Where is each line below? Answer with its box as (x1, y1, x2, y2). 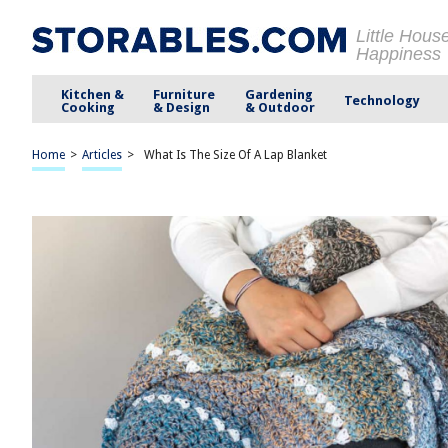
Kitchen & (61, 86, 125, 102)
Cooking (61, 99, 116, 115)
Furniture (153, 86, 216, 102)
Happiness (356, 44, 441, 64)
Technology (343, 93, 420, 108)
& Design (153, 99, 211, 115)
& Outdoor (244, 99, 315, 115)
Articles (82, 148, 122, 162)
